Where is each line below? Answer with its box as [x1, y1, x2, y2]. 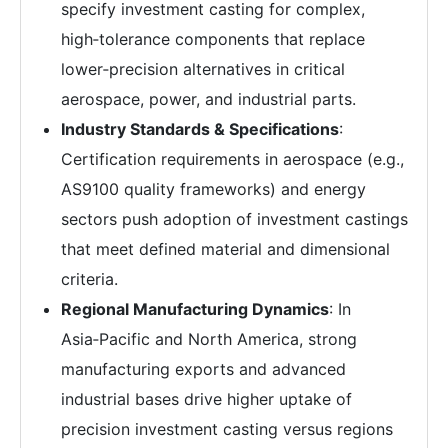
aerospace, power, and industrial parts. [61, 88, 356, 109]
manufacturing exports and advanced [61, 358, 346, 379]
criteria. [61, 268, 118, 289]
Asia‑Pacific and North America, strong [61, 328, 357, 349]
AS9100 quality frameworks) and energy [61, 178, 366, 199]
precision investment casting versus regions [61, 418, 393, 439]
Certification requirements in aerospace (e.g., [61, 148, 404, 169]
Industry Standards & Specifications [61, 118, 339, 139]
